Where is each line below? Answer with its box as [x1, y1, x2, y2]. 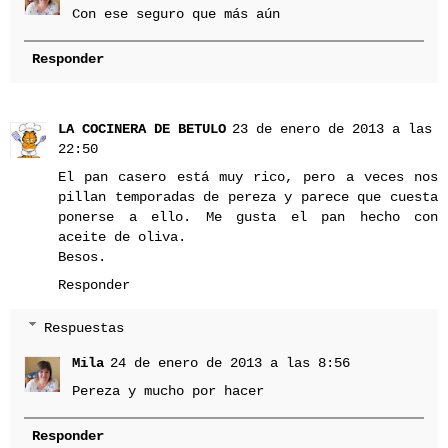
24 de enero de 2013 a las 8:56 [110, 355, 351, 372]
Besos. [58, 249, 106, 266]
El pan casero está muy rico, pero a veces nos [58, 169, 438, 186]
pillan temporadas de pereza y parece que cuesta [58, 189, 438, 206]
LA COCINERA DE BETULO [58, 121, 226, 138]
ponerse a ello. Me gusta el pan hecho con [58, 209, 438, 226]
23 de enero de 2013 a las [232, 121, 432, 138]
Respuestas [44, 319, 125, 336]
